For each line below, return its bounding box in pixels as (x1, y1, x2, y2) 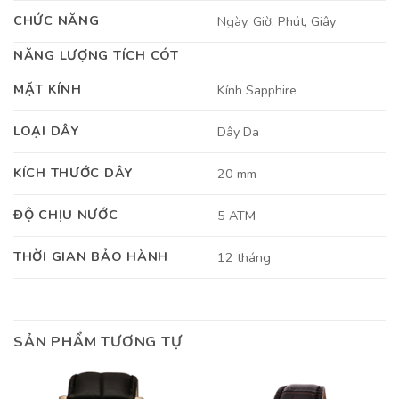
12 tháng (217, 248, 272, 267)
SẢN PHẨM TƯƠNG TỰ (13, 331, 183, 352)
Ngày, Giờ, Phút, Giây (217, 12, 337, 31)
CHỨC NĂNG (13, 11, 100, 29)
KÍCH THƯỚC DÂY (13, 163, 134, 182)
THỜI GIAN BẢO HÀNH (13, 247, 168, 265)
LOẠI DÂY (13, 121, 79, 140)
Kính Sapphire (217, 81, 297, 100)
